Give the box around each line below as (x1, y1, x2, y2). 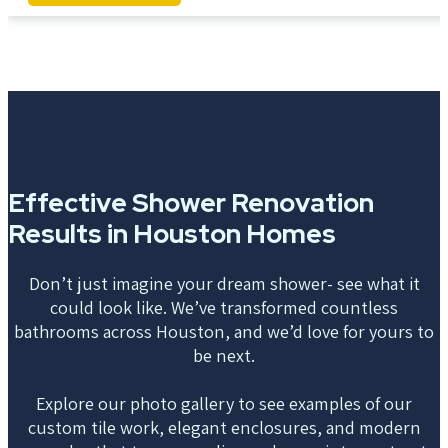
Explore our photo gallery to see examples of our (36, 391, 412, 416)
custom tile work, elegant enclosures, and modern (27, 415, 421, 440)
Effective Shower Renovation (8, 185, 374, 221)
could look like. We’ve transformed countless (50, 295, 398, 320)
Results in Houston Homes (8, 216, 336, 252)
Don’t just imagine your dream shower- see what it (28, 271, 420, 296)
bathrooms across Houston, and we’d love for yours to (14, 319, 434, 344)
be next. (193, 343, 255, 368)
